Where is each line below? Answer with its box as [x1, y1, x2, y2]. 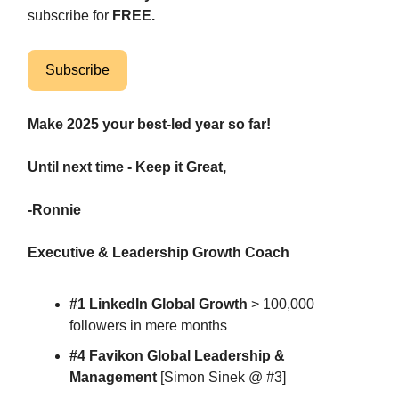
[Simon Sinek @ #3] [160, 370, 286, 385]
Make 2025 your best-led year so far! [28, 117, 271, 132]
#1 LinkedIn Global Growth [69, 297, 248, 312]
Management [69, 370, 160, 385]
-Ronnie [28, 202, 81, 217]
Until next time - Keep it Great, [28, 159, 226, 175]
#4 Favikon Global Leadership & [69, 348, 285, 363]
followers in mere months [69, 318, 227, 333]
